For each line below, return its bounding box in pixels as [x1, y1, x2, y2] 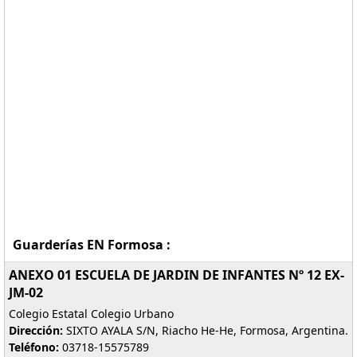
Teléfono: [9, 339, 59, 355]
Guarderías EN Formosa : [13, 236, 171, 253]
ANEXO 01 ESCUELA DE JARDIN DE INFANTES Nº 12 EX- [9, 266, 344, 284]
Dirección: [9, 323, 63, 338]
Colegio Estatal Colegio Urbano [9, 306, 174, 321]
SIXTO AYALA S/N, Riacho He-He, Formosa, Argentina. [63, 323, 348, 338]
